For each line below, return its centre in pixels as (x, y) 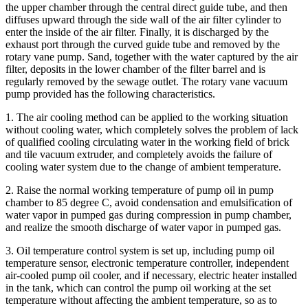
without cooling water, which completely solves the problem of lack (152, 129)
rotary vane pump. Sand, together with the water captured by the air (152, 56)
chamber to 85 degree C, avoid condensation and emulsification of (149, 202)
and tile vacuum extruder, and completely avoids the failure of (139, 154)
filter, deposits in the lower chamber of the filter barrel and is (135, 69)
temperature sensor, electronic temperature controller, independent (147, 263)
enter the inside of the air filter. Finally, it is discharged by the (137, 32)
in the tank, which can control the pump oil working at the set (138, 287)
